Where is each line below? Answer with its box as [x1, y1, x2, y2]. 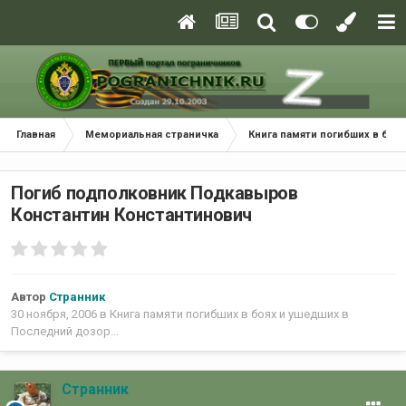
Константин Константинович [11, 204, 252, 227]
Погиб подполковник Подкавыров [11, 182, 298, 205]
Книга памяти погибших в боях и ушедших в [110, 307, 349, 322]
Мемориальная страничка [85, 129, 218, 140]
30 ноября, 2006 [11, 307, 97, 322]
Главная [16, 129, 55, 140]
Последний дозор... [11, 324, 119, 339]
